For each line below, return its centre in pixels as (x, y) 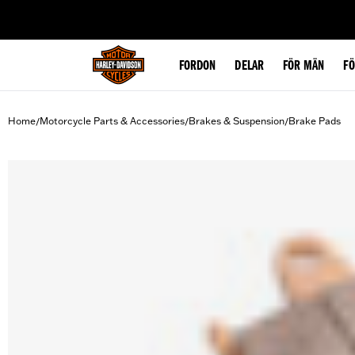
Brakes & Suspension (237, 121)
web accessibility (136, 11)
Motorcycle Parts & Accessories (112, 121)
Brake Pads (315, 121)
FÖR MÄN (303, 67)
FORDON (198, 67)
